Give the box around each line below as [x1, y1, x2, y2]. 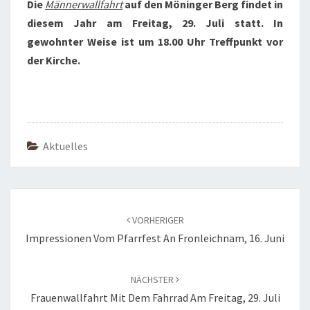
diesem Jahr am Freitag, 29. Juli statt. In [27, 16, 283, 30]
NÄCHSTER [131, 273, 176, 286]
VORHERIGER [129, 214, 184, 226]
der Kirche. [27, 53, 80, 67]
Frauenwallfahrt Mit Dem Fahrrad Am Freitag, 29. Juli [30, 291, 280, 304]
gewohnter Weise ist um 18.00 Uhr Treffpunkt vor [27, 35, 283, 48]
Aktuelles [43, 139, 88, 153]
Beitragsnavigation [10, 188, 136, 206]
